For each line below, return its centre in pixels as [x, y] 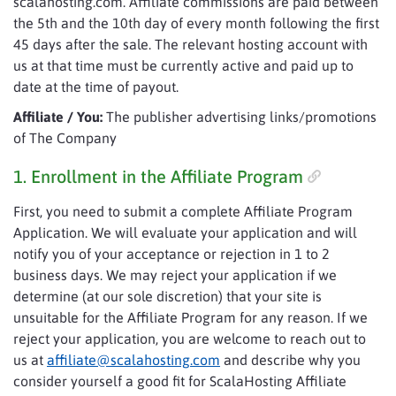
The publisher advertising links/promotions [240, 117]
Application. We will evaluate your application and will [185, 232]
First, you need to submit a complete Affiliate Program [183, 211]
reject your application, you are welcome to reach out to [190, 339]
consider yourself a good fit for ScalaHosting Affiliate [180, 381]
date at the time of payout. [96, 87]
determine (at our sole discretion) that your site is [168, 296]
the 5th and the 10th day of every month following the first [196, 23]
